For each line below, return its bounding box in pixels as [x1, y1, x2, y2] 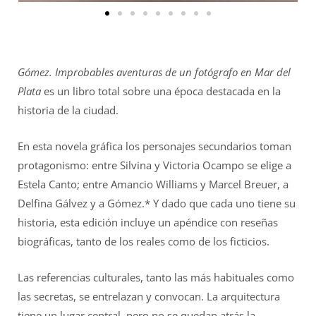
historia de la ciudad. [18, 102, 119, 117]
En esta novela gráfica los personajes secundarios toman [18, 138, 291, 153]
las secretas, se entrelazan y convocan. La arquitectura [18, 288, 280, 303]
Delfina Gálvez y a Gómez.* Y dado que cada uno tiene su [18, 195, 296, 210]
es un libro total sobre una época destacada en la [41, 83, 281, 98]
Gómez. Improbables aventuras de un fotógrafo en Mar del [18, 64, 291, 79]
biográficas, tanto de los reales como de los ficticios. [18, 233, 269, 248]
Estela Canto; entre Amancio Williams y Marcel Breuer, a [18, 176, 288, 191]
